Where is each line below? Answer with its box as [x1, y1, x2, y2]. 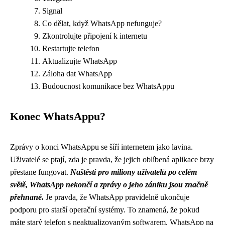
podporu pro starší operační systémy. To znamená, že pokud [10, 205, 199, 214]
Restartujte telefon [42, 44, 99, 53]
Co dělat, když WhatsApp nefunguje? [42, 19, 162, 28]
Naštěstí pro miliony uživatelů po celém [70, 168, 197, 176]
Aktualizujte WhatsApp [42, 57, 117, 65]
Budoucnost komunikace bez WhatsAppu [42, 82, 174, 90]
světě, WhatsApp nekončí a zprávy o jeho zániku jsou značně [10, 180, 208, 189]
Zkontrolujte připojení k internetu [42, 32, 147, 40]
